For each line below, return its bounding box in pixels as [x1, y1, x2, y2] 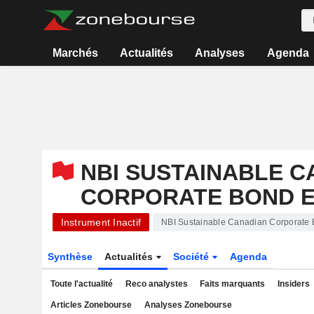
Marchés [52, 47, 98, 59]
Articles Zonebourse [50, 300, 132, 310]
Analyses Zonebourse [144, 300, 232, 310]
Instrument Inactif [60, 217, 141, 228]
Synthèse [47, 251, 93, 262]
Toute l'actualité [50, 279, 113, 289]
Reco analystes [125, 279, 188, 289]
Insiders [277, 279, 310, 289]
